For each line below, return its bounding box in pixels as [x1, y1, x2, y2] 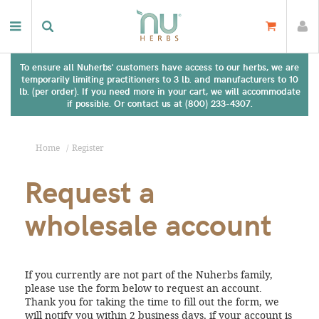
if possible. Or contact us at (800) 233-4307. [66, 97, 253, 109]
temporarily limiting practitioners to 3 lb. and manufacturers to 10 [21, 73, 298, 85]
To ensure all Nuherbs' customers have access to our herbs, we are [20, 61, 299, 73]
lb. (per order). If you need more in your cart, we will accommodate [19, 85, 300, 97]
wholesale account [25, 203, 271, 244]
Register [72, 142, 104, 153]
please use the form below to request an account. [25, 281, 262, 295]
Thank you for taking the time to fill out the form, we [25, 295, 279, 308]
